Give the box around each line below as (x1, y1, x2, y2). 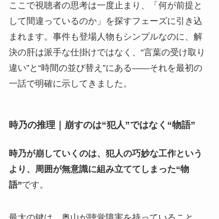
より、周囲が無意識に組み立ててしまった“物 (8, 164, 189, 174)
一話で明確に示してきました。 (8, 78, 132, 88)
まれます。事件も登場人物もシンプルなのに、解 (8, 31, 202, 42)
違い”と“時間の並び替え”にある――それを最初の (8, 63, 202, 73)
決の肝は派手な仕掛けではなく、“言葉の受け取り (8, 47, 205, 57)
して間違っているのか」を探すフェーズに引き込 (8, 16, 202, 26)
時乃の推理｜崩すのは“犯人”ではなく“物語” (8, 120, 196, 131)
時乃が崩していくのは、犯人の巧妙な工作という (8, 148, 202, 158)
